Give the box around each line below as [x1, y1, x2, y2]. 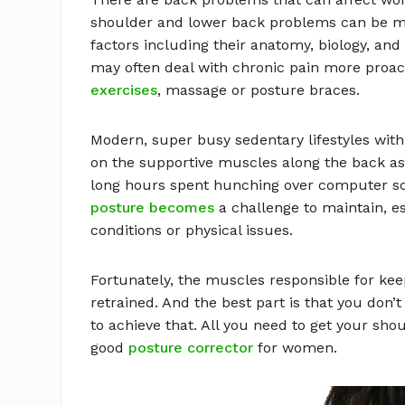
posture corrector [128, 339, 254, 357]
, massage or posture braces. [157, 81, 361, 99]
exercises [90, 81, 158, 99]
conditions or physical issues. [90, 221, 294, 240]
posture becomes [90, 199, 215, 217]
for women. [253, 339, 338, 357]
